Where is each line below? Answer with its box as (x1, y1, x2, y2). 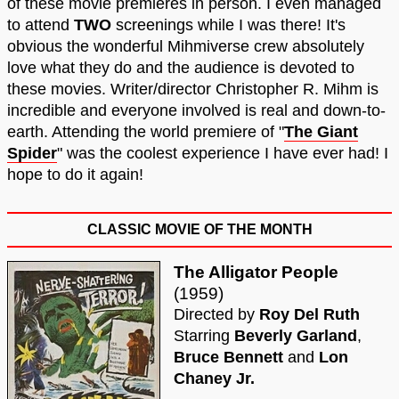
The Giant (284, 123, 358, 142)
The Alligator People (174, 262, 338, 282)
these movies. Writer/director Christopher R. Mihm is (7, 80, 379, 99)
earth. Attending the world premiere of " (7, 123, 284, 142)
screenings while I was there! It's (111, 16, 346, 35)
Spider (7, 144, 57, 163)
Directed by (174, 305, 259, 324)
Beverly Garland (234, 327, 357, 346)
